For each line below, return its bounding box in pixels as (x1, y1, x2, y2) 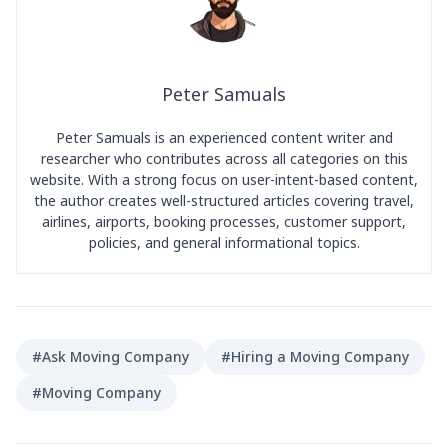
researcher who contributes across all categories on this (40, 149, 408, 168)
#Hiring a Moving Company (221, 347, 409, 366)
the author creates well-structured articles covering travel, (34, 191, 414, 210)
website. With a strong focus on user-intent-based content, (30, 170, 418, 189)
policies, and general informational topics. (88, 233, 360, 252)
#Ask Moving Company (32, 347, 189, 366)
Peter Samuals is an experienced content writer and (55, 128, 393, 147)
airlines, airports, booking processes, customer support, (42, 212, 406, 231)
